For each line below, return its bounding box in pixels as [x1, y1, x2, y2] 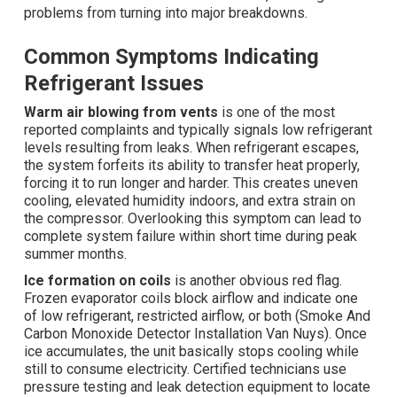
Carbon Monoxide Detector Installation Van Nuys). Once [24, 325, 367, 343]
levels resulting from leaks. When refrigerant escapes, [24, 139, 359, 157]
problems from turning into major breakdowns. [24, 4, 307, 22]
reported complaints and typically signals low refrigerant [24, 121, 372, 139]
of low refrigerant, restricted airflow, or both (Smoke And [24, 307, 370, 325]
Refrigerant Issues [24, 71, 204, 97]
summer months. [24, 245, 127, 263]
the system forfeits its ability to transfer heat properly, [24, 157, 360, 175]
